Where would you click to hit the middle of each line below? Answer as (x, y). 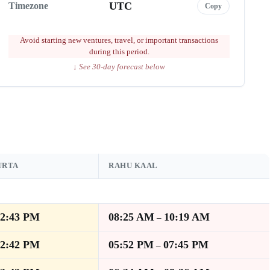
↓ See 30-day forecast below (119, 67)
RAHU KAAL (133, 165)
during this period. (119, 52)
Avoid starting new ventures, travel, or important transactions (119, 40)
